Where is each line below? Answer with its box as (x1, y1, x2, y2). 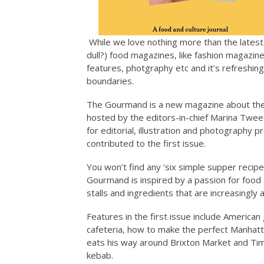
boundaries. (87, 75, 134, 87)
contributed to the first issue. (87, 137, 206, 149)
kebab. (87, 249, 113, 261)
